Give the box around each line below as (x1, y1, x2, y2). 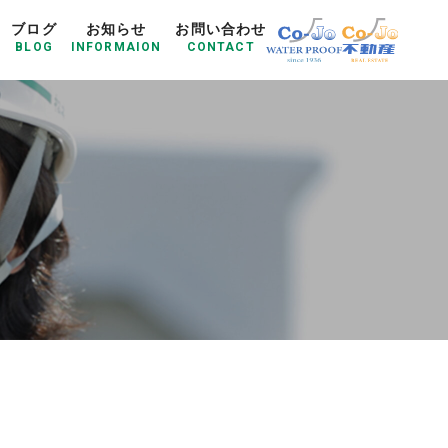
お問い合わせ (175, 21, 267, 37)
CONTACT (186, 40, 255, 54)
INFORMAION (70, 40, 162, 54)
